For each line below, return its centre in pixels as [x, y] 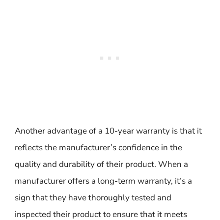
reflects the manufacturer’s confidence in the [98, 148]
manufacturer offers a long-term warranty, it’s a [103, 181]
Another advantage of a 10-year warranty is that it [108, 131]
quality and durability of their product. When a [101, 164]
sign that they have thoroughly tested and [93, 198]
